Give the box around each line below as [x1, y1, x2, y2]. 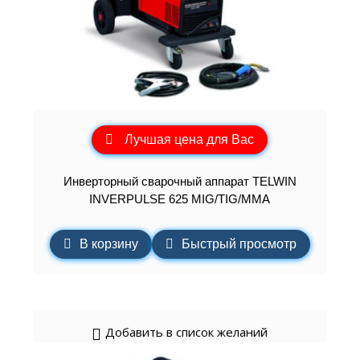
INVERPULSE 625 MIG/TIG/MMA [89, 191, 271, 206]
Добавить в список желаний [105, 324, 268, 341]
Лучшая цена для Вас [125, 133, 255, 147]
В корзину [79, 237, 138, 252]
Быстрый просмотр [181, 237, 297, 252]
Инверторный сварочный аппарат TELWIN [63, 174, 297, 188]
